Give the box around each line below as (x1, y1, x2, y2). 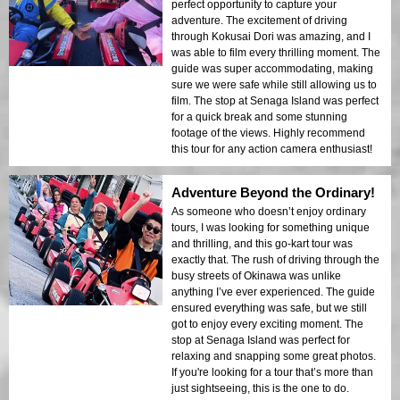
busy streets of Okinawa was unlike (171, 269, 341, 282)
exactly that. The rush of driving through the (171, 253, 379, 266)
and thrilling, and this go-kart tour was (171, 237, 353, 250)
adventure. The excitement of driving (171, 13, 347, 27)
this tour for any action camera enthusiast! (171, 142, 372, 155)
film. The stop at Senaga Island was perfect (171, 94, 379, 107)
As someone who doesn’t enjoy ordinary (171, 204, 366, 218)
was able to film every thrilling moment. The (171, 46, 380, 59)
